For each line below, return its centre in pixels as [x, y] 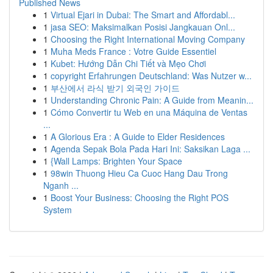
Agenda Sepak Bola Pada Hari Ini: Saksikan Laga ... [151, 149]
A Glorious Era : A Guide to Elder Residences [138, 136]
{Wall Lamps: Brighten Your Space [116, 161]
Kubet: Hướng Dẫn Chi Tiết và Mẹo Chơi [128, 63]
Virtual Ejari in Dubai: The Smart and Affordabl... [143, 15]
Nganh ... [61, 185]
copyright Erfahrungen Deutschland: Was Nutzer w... [151, 76]
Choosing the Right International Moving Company [148, 39]
